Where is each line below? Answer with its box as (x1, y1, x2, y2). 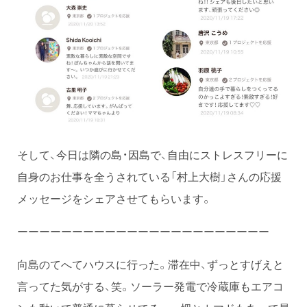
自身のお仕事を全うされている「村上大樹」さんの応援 (17, 168, 282, 185)
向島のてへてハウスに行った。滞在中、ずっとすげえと (17, 256, 284, 273)
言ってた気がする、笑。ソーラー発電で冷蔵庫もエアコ (17, 278, 284, 295)
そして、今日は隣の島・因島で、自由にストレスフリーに (17, 146, 288, 163)
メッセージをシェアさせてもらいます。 (17, 190, 212, 207)
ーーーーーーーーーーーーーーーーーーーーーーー (17, 223, 269, 240)
